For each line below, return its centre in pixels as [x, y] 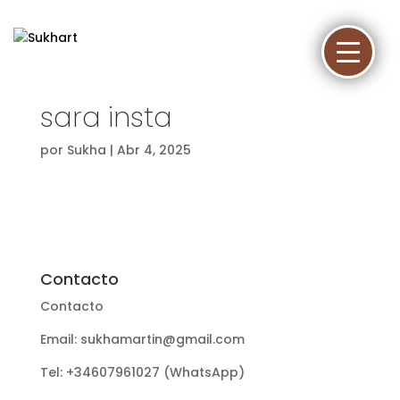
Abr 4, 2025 [154, 150]
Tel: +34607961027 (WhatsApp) [142, 372]
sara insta [106, 118]
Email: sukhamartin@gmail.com [142, 339]
